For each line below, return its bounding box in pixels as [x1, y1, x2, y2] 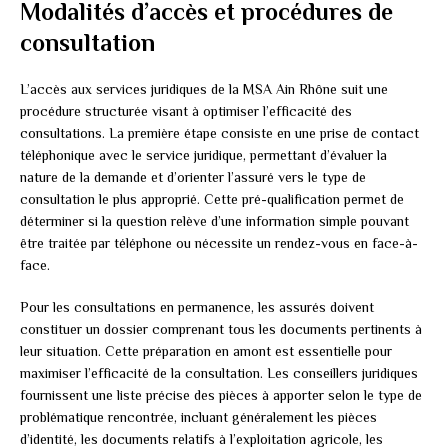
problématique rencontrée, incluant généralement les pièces [20, 408, 377, 425]
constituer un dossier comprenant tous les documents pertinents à [20, 320, 422, 337]
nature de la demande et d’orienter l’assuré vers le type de [20, 168, 366, 185]
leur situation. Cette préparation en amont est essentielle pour [20, 342, 392, 359]
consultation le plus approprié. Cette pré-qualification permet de [20, 190, 404, 207]
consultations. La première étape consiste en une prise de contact [20, 124, 419, 141]
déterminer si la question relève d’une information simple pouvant [20, 212, 409, 229]
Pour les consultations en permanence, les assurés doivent [20, 298, 374, 315]
